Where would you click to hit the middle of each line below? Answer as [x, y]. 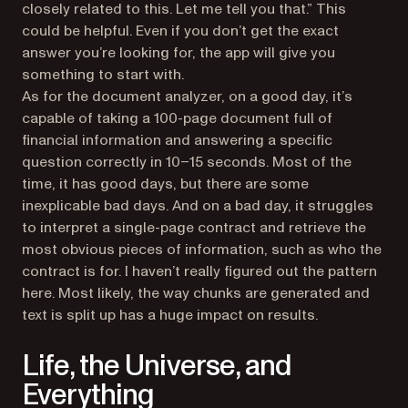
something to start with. [103, 75]
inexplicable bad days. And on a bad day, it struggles [198, 206]
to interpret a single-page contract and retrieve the [194, 228]
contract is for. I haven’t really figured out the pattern [199, 271]
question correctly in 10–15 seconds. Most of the [187, 162]
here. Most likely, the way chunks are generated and [196, 293]
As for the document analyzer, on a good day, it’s [187, 97]
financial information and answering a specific [177, 140]
